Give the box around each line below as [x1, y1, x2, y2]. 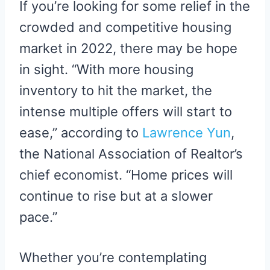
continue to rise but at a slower [19, 188, 213, 204]
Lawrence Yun [142, 125, 231, 141]
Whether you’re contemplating [19, 250, 207, 266]
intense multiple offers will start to [19, 104, 232, 120]
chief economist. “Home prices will [19, 167, 233, 183]
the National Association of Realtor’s [19, 146, 243, 162]
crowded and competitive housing [19, 19, 231, 36]
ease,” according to [19, 125, 142, 141]
